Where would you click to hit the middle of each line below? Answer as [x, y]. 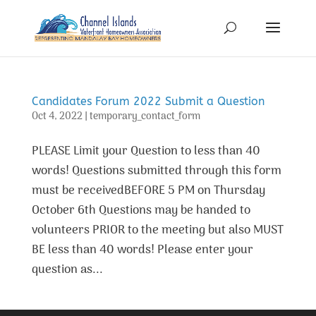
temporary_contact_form [145, 117]
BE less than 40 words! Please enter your [142, 250]
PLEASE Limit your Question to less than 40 [146, 152]
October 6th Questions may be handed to [141, 211]
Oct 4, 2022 [57, 117]
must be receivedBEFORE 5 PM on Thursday [148, 191]
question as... [67, 270]
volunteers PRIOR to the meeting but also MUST [157, 231]
